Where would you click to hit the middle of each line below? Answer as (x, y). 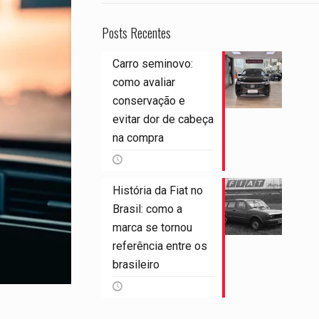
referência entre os (159, 246)
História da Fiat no (157, 190)
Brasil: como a (147, 209)
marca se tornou (152, 228)
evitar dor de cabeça (163, 119)
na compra (138, 138)
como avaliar (143, 82)
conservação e (148, 101)
